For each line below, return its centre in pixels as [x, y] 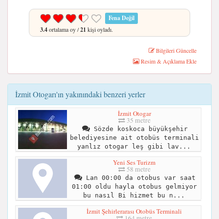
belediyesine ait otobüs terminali [134, 138]
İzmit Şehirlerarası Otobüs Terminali [134, 211]
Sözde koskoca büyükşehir [139, 129]
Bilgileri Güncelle [175, 50]
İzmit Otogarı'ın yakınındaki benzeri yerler [80, 94]
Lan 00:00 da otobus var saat [139, 178]
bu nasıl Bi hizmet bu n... [134, 196]
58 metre [138, 169]
